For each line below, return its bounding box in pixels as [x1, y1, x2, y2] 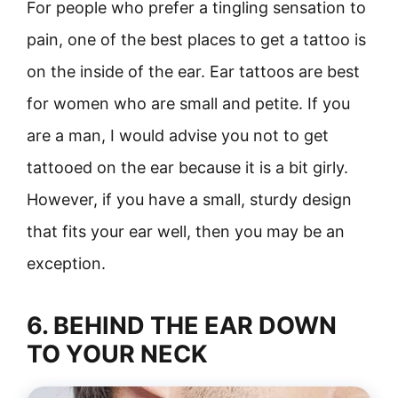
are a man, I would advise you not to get [27, 126, 329, 145]
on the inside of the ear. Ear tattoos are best [27, 62, 360, 81]
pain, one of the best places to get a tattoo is [27, 30, 366, 49]
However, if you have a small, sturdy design [27, 190, 352, 209]
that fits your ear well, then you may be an [27, 222, 345, 241]
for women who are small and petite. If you [27, 94, 350, 113]
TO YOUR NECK [27, 339, 208, 369]
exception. [27, 254, 106, 273]
